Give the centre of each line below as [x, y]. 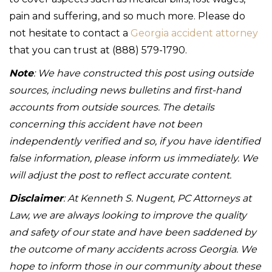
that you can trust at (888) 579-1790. [98, 50]
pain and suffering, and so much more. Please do [127, 16]
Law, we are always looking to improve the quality [128, 215]
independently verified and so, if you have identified [135, 141]
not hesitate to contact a [70, 33]
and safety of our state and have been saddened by [133, 232]
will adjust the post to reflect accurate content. [120, 175]
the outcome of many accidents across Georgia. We [133, 249]
